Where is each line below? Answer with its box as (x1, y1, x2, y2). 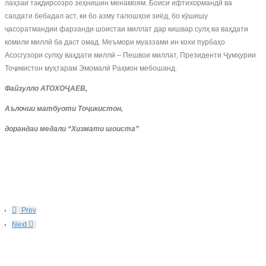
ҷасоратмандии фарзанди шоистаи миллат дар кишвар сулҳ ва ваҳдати (5, 25, 248, 33)
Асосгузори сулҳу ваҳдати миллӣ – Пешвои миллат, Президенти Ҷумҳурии (5, 51, 256, 59)
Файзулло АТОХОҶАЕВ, (5, 84, 87, 93)
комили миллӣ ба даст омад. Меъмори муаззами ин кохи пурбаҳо (5, 38, 225, 46)
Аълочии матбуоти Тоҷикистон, (5, 104, 123, 113)
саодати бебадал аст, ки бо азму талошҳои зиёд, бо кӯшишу (5, 12, 208, 20)
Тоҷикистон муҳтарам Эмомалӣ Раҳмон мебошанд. (5, 64, 177, 72)
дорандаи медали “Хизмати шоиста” (5, 125, 139, 133)
